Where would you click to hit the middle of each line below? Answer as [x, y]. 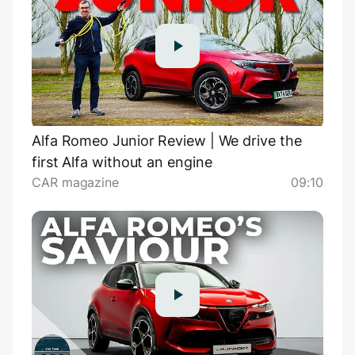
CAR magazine [76, 183]
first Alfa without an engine [122, 162]
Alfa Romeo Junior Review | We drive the [167, 141]
